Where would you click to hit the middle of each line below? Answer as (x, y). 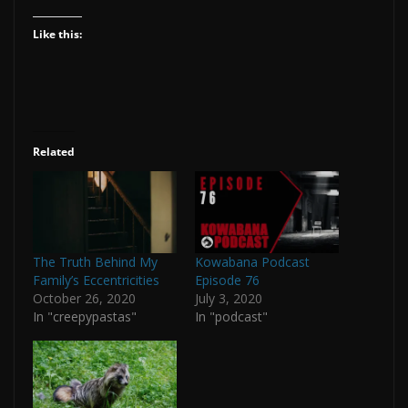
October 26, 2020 (84, 299)
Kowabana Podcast (252, 262)
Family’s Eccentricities (96, 280)
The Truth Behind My (95, 262)
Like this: (57, 34)
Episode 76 (227, 280)
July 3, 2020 (229, 299)
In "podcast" (231, 317)
